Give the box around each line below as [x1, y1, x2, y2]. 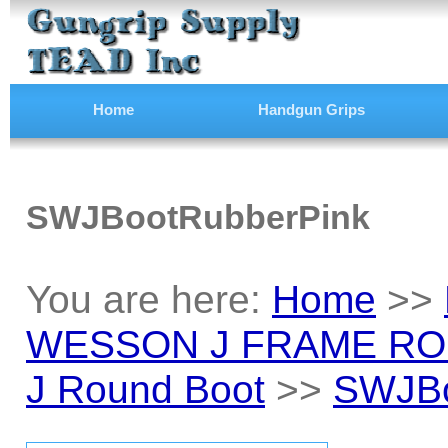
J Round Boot [26, 367, 265, 411]
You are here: [26, 277, 272, 321]
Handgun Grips [257, 101, 365, 118]
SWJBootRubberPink [26, 198, 370, 236]
